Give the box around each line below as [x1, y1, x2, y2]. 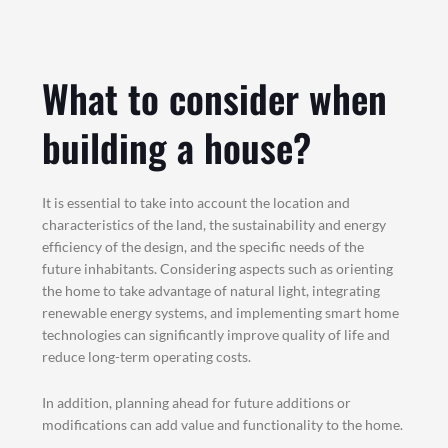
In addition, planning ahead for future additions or [42, 393, 352, 411]
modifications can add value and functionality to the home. [42, 415, 404, 433]
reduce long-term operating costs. [42, 347, 252, 365]
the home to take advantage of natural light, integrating [42, 281, 381, 299]
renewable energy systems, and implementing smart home [42, 303, 400, 321]
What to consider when [42, 69, 388, 126]
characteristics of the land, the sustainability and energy [42, 215, 387, 233]
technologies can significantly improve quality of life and [42, 325, 391, 343]
